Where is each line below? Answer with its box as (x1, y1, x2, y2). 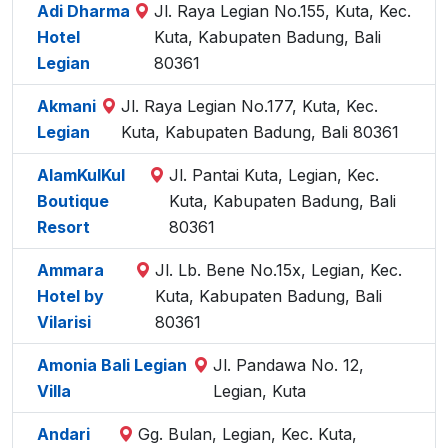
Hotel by (37, 286, 104, 306)
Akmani (37, 96, 96, 116)
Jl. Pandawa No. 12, (212, 355, 364, 375)
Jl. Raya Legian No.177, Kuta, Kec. (121, 96, 379, 116)
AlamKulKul (37, 165, 125, 185)
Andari (37, 424, 90, 444)
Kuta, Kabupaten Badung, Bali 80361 (121, 122, 400, 142)
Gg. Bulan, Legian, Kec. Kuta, (138, 424, 358, 444)
